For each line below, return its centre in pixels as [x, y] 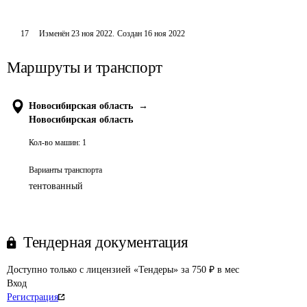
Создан [130, 34]
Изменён [56, 34]
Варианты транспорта [65, 170]
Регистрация [33, 297]
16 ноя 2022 [165, 34]
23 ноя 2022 [92, 34]
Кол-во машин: [54, 143]
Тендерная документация [106, 242]
